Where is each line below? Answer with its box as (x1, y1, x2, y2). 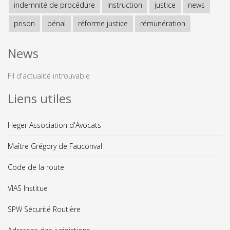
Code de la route (8, 162, 64, 172)
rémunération (140, 18, 185, 28)
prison (14, 18, 35, 28)
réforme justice (78, 18, 128, 28)
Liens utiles (8, 89, 71, 107)
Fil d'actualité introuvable (8, 70, 90, 81)
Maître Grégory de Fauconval (8, 141, 102, 151)
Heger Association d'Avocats (8, 120, 101, 130)
